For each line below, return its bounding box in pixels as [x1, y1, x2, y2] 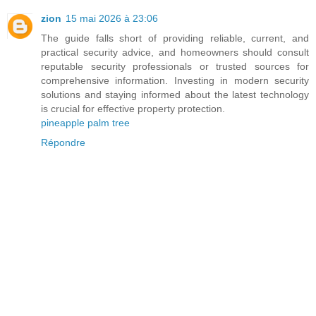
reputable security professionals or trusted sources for [41, 60, 309, 72]
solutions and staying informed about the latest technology [41, 88, 309, 100]
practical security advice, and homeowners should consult [41, 46, 309, 58]
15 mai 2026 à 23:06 [66, 12, 158, 24]
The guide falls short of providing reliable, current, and [41, 32, 309, 44]
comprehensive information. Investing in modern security [41, 74, 309, 86]
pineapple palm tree [41, 116, 130, 128]
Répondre [41, 136, 85, 148]
